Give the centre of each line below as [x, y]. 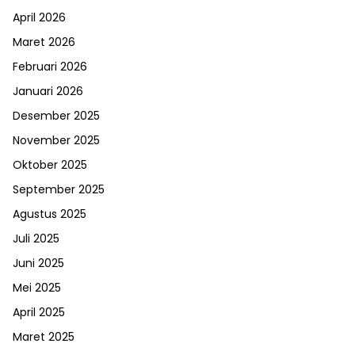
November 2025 [56, 140]
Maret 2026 [44, 42]
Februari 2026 [50, 66]
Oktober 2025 [50, 164]
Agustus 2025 [50, 214]
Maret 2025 [44, 336]
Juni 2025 [38, 263]
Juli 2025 [36, 238]
